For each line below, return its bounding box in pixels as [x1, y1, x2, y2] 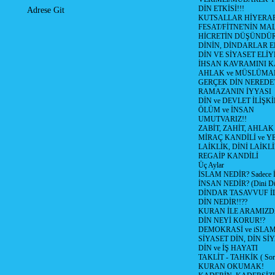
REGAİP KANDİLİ [198, 152, 258, 160]
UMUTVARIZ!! [198, 115, 247, 123]
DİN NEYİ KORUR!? [198, 216, 265, 225]
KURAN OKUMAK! [198, 262, 264, 271]
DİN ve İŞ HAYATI [198, 244, 258, 252]
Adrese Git [26, 6, 64, 15]
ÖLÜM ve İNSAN [198, 106, 254, 114]
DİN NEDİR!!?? [198, 198, 247, 206]
